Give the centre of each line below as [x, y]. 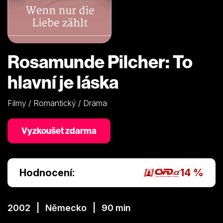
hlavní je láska [63, 82]
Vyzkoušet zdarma [59, 130]
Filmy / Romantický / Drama [57, 103]
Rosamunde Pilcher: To [100, 61]
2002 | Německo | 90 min [69, 208]
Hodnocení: [47, 172]
